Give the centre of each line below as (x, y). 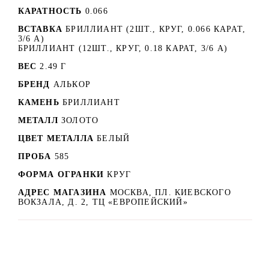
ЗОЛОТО (80, 120)
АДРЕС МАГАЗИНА (64, 192)
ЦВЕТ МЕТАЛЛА (56, 138)
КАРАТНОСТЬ (50, 11)
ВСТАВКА (40, 29)
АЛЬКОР (72, 84)
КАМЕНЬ (38, 102)
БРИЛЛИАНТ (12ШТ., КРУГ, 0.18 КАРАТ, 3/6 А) (122, 48)
